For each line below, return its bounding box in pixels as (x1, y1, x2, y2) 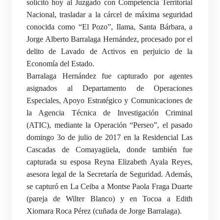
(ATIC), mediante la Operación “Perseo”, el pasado (27, 121, 193, 130)
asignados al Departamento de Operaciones (27, 84, 193, 93)
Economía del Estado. (27, 59, 94, 68)
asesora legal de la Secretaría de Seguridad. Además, (27, 170, 193, 179)
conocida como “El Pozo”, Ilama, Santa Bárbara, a (27, 23, 193, 31)
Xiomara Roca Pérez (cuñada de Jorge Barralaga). (27, 207, 182, 216)
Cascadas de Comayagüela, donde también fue (27, 145, 193, 154)
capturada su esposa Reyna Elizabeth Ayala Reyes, (27, 158, 193, 166)
